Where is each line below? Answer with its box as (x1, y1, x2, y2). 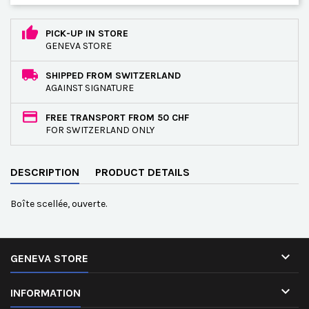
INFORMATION (10, 286, 81, 299)
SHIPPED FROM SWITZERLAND (46, 70, 181, 81)
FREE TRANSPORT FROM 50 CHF (46, 112, 189, 123)
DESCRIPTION (10, 166, 79, 179)
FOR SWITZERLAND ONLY (46, 124, 154, 136)
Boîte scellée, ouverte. (10, 198, 107, 210)
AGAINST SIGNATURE (46, 82, 134, 94)
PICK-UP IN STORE (46, 28, 128, 39)
